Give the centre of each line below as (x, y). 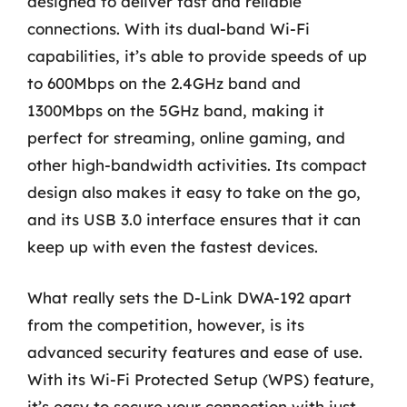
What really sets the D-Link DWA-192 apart (189, 297)
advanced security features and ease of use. (195, 352)
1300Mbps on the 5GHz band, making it (176, 110)
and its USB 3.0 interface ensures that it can (194, 219)
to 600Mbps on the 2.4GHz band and (164, 83)
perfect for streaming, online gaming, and (186, 138)
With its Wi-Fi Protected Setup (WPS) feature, (201, 379)
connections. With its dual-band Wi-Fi (169, 29)
